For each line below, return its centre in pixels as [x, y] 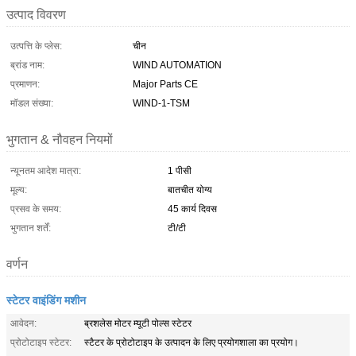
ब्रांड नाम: [27, 65]
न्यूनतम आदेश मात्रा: [46, 170]
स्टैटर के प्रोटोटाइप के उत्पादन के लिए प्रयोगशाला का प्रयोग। [192, 342]
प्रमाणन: [25, 84]
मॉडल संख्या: [32, 103]
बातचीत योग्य [190, 190]
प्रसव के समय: [36, 209]
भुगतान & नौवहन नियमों [60, 139]
